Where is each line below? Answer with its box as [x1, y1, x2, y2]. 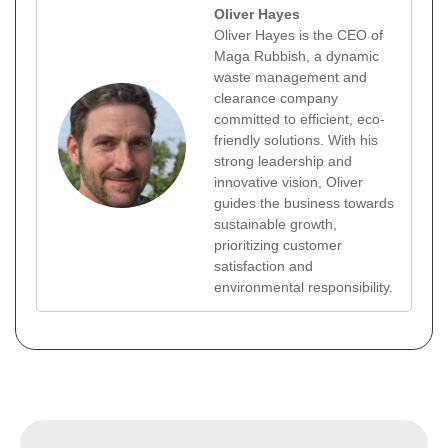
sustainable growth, [214, 215, 337, 232]
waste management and [214, 68, 367, 85]
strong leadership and [214, 152, 352, 169]
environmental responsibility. [214, 278, 393, 295]
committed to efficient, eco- [214, 110, 385, 127]
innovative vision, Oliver [214, 173, 363, 190]
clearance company [214, 89, 338, 106]
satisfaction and [214, 257, 313, 274]
